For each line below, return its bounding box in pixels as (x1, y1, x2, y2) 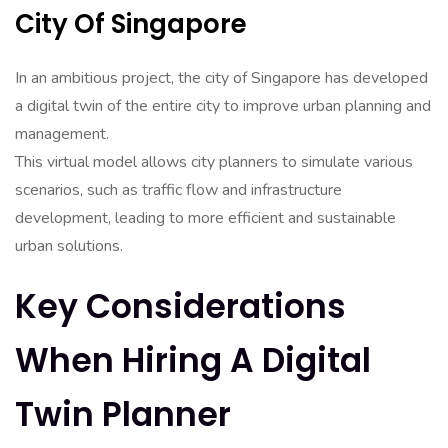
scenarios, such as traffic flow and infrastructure (15, 179, 342, 201)
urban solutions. (15, 235, 123, 257)
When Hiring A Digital (15, 337, 371, 384)
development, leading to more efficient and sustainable (15, 207, 396, 229)
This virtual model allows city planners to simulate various (15, 151, 413, 173)
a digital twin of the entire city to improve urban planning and (15, 95, 431, 117)
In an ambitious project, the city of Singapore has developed (15, 67, 428, 89)
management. (15, 123, 109, 145)
